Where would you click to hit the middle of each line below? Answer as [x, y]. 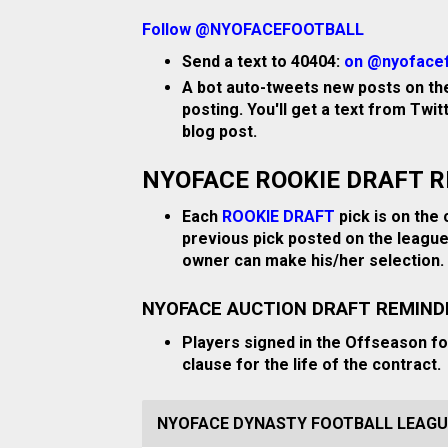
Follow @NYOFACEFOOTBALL [253, 29]
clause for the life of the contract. [311, 365]
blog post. [219, 131]
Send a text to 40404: [263, 61]
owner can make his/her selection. [313, 260]
